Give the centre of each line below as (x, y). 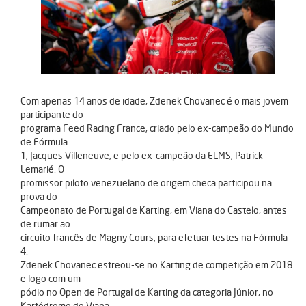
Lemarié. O (42, 169)
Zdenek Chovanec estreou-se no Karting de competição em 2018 (156, 265)
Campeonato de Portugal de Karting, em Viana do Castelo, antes (154, 210)
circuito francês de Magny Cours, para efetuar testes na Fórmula (154, 238)
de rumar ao (45, 224)
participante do (52, 115)
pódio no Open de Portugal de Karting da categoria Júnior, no (147, 292)
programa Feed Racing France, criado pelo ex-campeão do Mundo (157, 128)
